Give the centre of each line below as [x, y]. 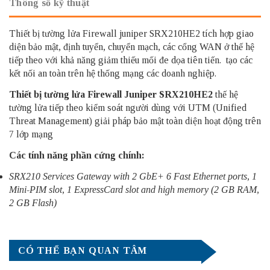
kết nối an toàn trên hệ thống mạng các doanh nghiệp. [113, 73]
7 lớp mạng [31, 134]
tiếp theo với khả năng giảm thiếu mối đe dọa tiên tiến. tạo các [131, 60]
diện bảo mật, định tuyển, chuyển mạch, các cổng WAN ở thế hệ [132, 46]
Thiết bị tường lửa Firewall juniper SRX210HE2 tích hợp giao [131, 33]
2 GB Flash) [33, 202]
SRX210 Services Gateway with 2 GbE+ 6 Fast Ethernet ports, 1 [133, 176]
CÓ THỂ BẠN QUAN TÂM [83, 251]
